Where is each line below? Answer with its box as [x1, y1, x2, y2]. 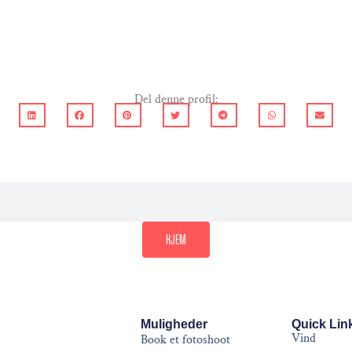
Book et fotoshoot [140, 332, 230, 349]
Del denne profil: [134, 91, 218, 108]
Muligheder [140, 317, 207, 332]
